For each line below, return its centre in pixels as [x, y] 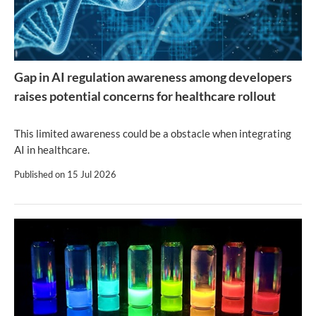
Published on [41, 175]
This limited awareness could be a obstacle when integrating [153, 134]
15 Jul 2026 [92, 175]
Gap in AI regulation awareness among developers [153, 77]
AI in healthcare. [52, 150]
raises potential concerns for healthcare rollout [145, 96]
